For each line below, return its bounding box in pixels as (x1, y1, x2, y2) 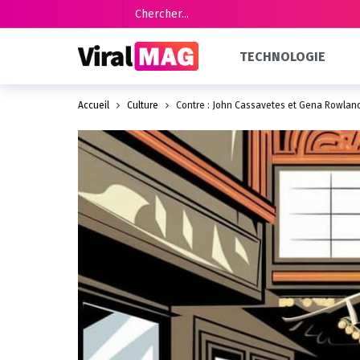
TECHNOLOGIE (239, 48, 326, 64)
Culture (127, 100, 158, 111)
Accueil (78, 100, 109, 111)
